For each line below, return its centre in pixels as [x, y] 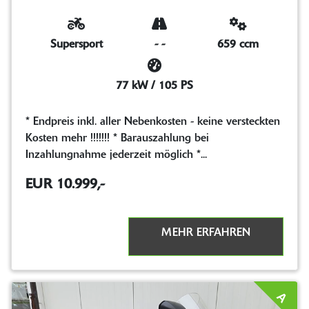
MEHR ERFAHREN [206, 233]
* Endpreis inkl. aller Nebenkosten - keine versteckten [153, 122]
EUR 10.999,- [65, 185]
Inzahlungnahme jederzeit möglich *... [116, 155]
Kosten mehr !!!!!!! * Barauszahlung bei [117, 138]
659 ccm [238, 44]
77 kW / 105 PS [154, 86]
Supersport [76, 44]
